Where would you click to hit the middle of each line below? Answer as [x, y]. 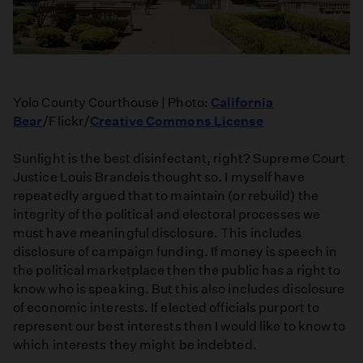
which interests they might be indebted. [135, 345]
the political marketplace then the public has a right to [177, 271]
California [242, 102]
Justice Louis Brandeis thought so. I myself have [159, 177]
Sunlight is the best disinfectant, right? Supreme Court [179, 159]
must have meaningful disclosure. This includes [158, 233]
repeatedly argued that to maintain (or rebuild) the [166, 196]
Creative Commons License [177, 121]
